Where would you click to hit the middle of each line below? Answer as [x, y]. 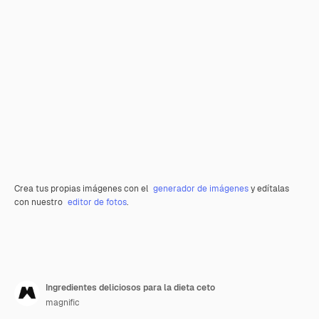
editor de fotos [97, 202]
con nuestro [40, 202]
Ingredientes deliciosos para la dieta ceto [130, 288]
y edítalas [269, 189]
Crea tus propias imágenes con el [82, 189]
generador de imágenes [201, 189]
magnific [63, 303]
